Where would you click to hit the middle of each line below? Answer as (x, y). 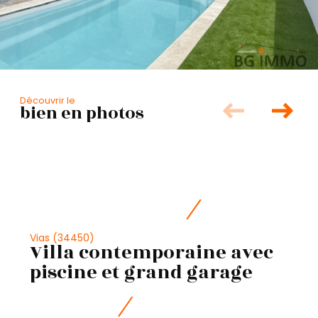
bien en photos (82, 113)
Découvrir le (48, 100)
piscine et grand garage (141, 273)
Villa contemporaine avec (152, 253)
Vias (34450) (62, 238)
